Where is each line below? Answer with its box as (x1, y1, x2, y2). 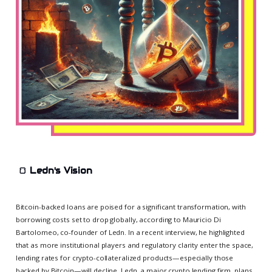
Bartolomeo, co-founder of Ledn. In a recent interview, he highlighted (15, 227, 245, 237)
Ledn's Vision (29, 165, 92, 177)
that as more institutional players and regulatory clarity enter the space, (15, 240, 254, 250)
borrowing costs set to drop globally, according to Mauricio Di (15, 214, 221, 224)
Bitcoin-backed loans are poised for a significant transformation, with (15, 202, 246, 211)
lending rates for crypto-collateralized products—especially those (15, 253, 234, 262)
